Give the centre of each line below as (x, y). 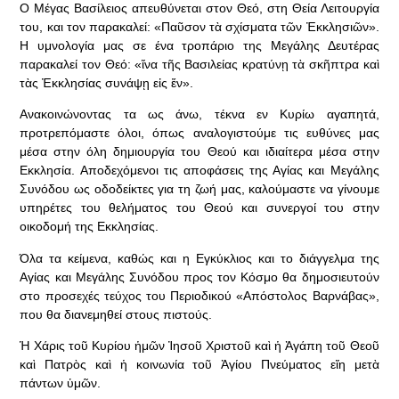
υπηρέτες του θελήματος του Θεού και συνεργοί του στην (199, 208)
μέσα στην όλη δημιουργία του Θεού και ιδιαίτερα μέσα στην (199, 152)
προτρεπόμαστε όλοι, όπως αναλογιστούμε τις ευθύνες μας (199, 133)
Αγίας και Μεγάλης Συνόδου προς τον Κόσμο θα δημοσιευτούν (199, 277)
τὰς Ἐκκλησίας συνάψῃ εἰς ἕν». (107, 82)
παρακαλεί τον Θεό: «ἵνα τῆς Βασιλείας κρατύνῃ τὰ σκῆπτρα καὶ (199, 64)
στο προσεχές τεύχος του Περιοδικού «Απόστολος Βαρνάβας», (199, 295)
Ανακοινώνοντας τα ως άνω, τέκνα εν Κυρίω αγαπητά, (199, 114)
